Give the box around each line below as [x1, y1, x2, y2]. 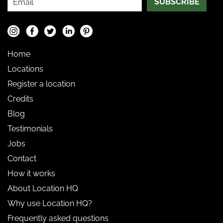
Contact [7, 154, 36, 164]
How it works [7, 169, 55, 179]
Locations [7, 64, 43, 74]
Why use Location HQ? [7, 199, 92, 209]
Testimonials [7, 124, 53, 134]
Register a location [7, 79, 75, 89]
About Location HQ [7, 184, 78, 194]
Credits [7, 94, 33, 104]
